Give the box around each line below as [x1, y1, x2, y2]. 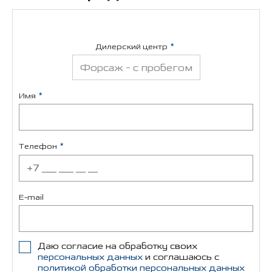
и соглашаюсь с [143, 252, 219, 263]
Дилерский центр [95, 41, 168, 51]
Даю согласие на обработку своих [38, 241, 197, 252]
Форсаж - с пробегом [80, 62, 192, 74]
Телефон [19, 141, 57, 151]
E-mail [19, 192, 44, 202]
